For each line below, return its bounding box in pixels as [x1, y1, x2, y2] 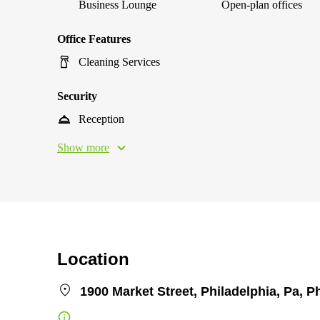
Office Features [57, 33, 131, 45]
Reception [79, 113, 124, 125]
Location [57, 249, 129, 269]
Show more [57, 141, 109, 154]
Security [57, 90, 97, 102]
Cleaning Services [79, 56, 160, 68]
